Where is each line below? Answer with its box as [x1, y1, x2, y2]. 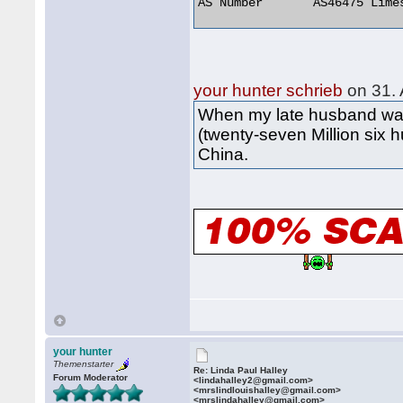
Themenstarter [53, 359, 114, 370]
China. [198, 145, 249, 164]
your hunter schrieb [193, 81, 344, 100]
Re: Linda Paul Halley [193, 365, 289, 375]
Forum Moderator [53, 372, 129, 382]
